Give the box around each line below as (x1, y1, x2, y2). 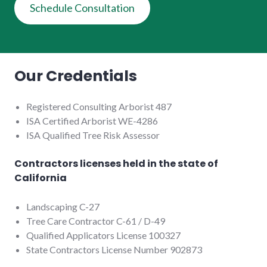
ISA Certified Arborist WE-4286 (26, 114, 158, 126)
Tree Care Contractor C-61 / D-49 (26, 215, 165, 226)
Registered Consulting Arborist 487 (26, 100, 172, 112)
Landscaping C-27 (26, 200, 100, 212)
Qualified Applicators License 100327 (26, 229, 181, 241)
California (14, 170, 67, 185)
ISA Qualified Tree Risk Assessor (26, 129, 160, 141)
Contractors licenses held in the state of (14, 156, 218, 170)
